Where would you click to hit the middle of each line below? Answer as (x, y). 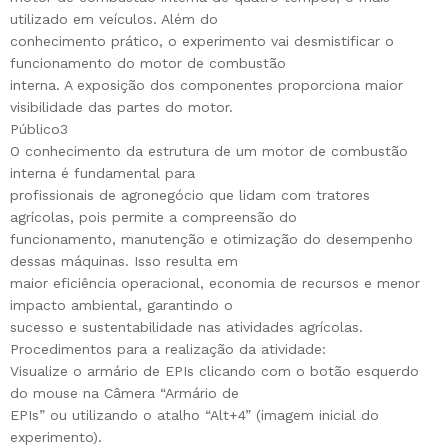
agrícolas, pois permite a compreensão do (153, 217)
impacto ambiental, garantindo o (121, 305)
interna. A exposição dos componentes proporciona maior (206, 85)
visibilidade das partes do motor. (121, 107)
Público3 (39, 129)
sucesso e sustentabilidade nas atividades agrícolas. (186, 327)
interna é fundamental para (102, 173)
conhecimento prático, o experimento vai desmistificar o (202, 41)
